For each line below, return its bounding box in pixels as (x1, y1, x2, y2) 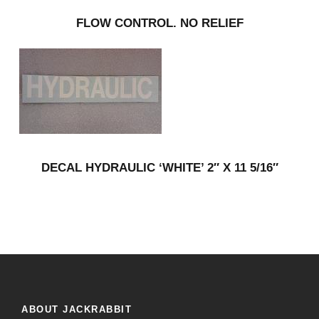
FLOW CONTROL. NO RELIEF (75, 16, 244, 30)
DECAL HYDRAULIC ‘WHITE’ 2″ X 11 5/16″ (41, 160, 278, 174)
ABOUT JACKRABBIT (21, 303, 132, 315)
